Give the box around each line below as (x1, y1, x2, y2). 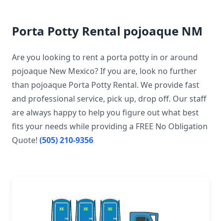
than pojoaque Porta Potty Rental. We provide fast (12, 79, 199, 90)
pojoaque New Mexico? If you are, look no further (12, 65, 197, 76)
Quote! (12, 134, 39, 146)
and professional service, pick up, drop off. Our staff (12, 93, 206, 104)
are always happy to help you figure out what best (12, 107, 199, 118)
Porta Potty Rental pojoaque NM (12, 22, 203, 39)
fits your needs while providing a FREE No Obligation (12, 120, 208, 132)
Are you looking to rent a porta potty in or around (12, 51, 198, 63)
